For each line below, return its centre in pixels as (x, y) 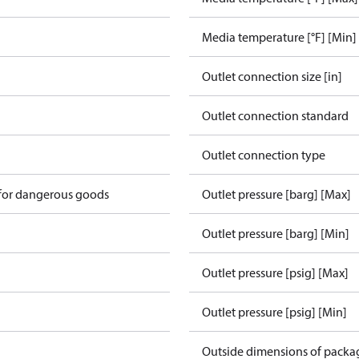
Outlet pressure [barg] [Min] (276, 233)
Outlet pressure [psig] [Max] (275, 272)
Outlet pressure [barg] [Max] (276, 194)
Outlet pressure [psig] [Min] (274, 312)
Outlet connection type (264, 155)
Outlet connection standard (275, 115)
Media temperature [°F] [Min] (279, 37)
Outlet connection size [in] (272, 76)
